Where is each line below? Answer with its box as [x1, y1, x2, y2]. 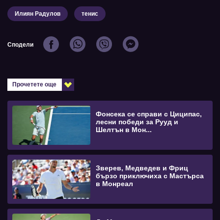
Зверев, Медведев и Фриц [96, 164, 189, 172]
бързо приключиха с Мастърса [96, 172, 204, 180]
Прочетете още [12, 81, 56, 88]
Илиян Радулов [15, 10, 60, 18]
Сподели [7, 41, 33, 49]
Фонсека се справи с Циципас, [96, 110, 202, 118]
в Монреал [96, 180, 134, 188]
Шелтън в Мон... [96, 126, 152, 134]
